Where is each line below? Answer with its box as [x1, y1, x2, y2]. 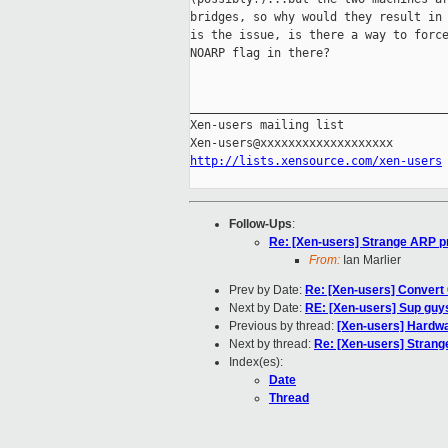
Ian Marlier [340, 253, 401, 268]
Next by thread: [229, 337, 314, 352]
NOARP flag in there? [190, 46, 330, 61]
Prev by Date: [229, 283, 305, 298]
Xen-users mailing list [190, 118, 344, 133]
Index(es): [229, 355, 283, 370]
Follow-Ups [229, 217, 292, 232]
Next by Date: [229, 301, 305, 316]
